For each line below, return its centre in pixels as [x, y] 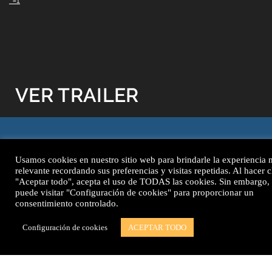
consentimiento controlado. [67, 203]
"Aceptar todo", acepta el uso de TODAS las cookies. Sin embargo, [142, 182]
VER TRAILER [77, 95]
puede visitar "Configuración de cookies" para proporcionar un [134, 192]
